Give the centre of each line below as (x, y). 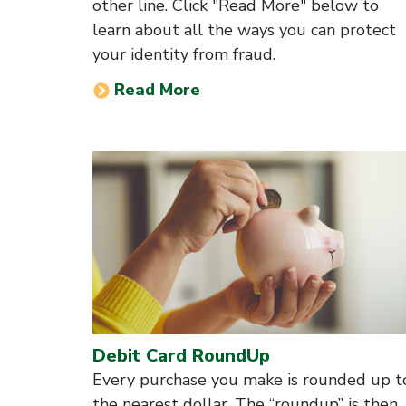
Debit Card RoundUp (181, 355)
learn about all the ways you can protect (244, 30)
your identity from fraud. (184, 55)
